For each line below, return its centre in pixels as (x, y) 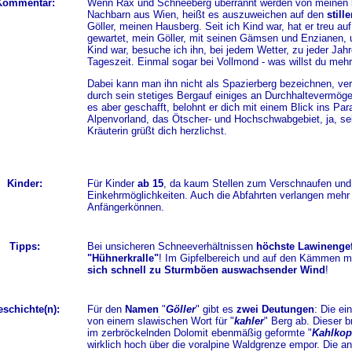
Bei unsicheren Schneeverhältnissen (171, 246)
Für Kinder (112, 183)
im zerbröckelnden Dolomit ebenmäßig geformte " (199, 333)
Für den (106, 309)
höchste (275, 246)
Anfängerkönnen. (125, 207)
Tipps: (25, 246)
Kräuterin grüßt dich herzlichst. (157, 131)
